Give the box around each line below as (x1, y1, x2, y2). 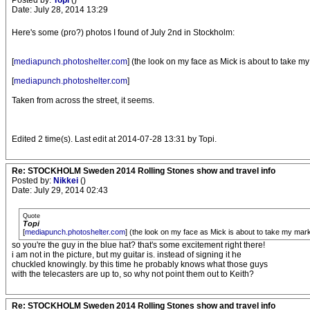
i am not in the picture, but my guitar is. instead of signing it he (12, 250, 241, 260)
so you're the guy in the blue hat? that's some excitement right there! (12, 240, 265, 250)
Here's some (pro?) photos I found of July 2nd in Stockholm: (12, 28, 235, 38)
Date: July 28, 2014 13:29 (12, 5, 108, 15)
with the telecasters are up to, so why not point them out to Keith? (12, 269, 254, 280)
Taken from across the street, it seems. (12, 95, 154, 106)
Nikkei (53, 176, 80, 186)
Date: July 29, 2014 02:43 (12, 185, 108, 196)
